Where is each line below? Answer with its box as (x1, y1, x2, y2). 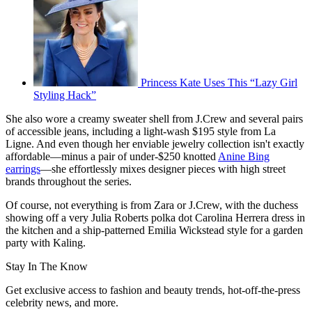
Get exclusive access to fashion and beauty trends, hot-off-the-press (6, 284, 300, 297)
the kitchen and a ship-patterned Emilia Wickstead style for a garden (6, 224, 303, 237)
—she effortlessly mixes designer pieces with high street (40, 163, 286, 175)
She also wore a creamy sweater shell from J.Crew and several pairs (6, 113, 303, 125)
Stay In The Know (6, 260, 88, 273)
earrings (6, 163, 40, 175)
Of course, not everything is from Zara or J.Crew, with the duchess (6, 199, 298, 212)
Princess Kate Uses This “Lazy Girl (141, 77, 297, 89)
